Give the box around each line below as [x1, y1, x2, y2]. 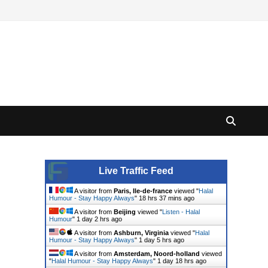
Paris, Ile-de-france [113, 187, 172, 194]
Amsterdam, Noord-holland [113, 250, 200, 257]
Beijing [113, 208, 136, 215]
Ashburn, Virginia [113, 229, 169, 236]
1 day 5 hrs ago [138, 236, 184, 243]
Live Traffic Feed [98, 166, 173, 176]
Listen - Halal [162, 208, 200, 215]
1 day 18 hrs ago [157, 257, 206, 264]
